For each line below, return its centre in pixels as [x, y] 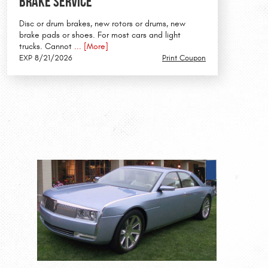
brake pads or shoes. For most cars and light [100, 36]
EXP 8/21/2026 [46, 58]
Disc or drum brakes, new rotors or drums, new [102, 24]
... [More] [90, 47]
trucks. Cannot [45, 47]
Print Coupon [184, 58]
